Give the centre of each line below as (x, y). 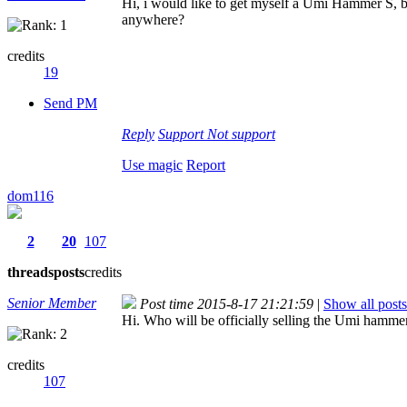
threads (30, 272)
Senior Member (52, 303)
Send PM (70, 103)
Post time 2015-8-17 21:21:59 (227, 303)
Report (206, 164)
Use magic (152, 164)
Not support (241, 134)
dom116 (30, 195)
